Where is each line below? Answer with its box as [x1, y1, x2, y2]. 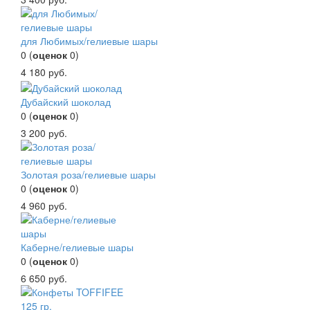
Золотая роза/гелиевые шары [21, 167, 156, 181]
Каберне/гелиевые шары [21, 239, 134, 254]
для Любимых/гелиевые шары [21, 34, 158, 48]
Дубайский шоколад [21, 94, 111, 109]
